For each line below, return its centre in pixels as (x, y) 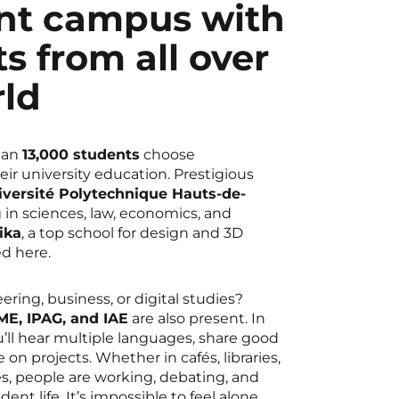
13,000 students (81, 154)
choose (167, 154)
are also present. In (196, 318)
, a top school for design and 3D (132, 232)
